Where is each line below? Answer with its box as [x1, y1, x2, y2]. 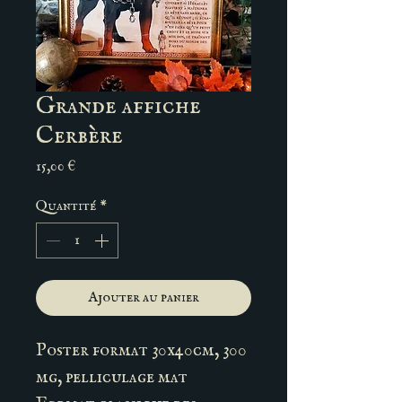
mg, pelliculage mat [36, 366, 188, 389]
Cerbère [36, 120, 123, 152]
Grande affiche [36, 91, 201, 122]
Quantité [36, 197, 96, 215]
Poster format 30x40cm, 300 [36, 339, 247, 362]
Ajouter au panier [88, 289, 199, 307]
